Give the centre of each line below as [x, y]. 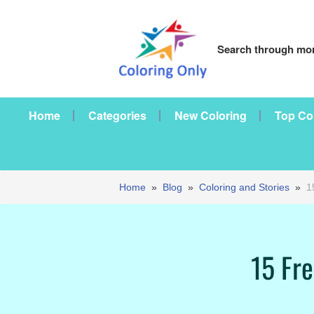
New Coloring [211, 115]
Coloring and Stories [244, 187]
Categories [117, 115]
